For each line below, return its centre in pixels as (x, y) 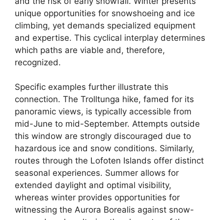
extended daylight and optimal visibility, (93, 185)
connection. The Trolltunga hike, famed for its (104, 99)
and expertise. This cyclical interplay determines (110, 38)
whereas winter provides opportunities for (97, 198)
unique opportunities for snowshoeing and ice (105, 13)
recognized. (38, 62)
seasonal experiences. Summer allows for (97, 173)
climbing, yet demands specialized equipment (105, 25)
